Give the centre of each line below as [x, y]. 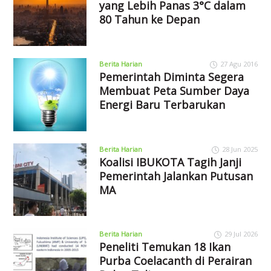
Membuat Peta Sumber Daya [174, 90]
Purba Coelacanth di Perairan [175, 261]
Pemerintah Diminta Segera [171, 77]
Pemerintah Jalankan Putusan [176, 176]
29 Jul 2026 [241, 234]
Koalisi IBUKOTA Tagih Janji [170, 162]
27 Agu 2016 [239, 64]
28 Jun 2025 [240, 149]
